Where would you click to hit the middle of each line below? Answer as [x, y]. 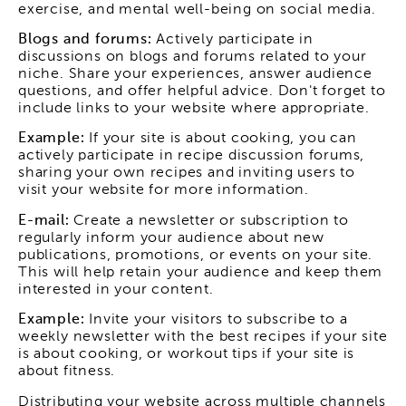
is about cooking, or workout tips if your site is [187, 355]
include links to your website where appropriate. [194, 108]
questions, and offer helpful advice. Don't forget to [202, 91]
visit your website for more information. [164, 191]
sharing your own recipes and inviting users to [187, 174]
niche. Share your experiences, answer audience [195, 74]
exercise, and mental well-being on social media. [197, 10]
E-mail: [46, 221]
